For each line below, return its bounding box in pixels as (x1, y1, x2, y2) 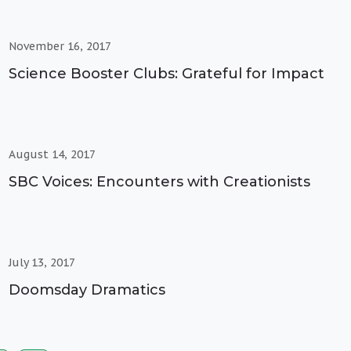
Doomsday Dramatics (8, 280, 165, 299)
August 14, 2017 (8, 147, 96, 161)
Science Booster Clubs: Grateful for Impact (8, 64, 324, 82)
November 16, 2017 (8, 38, 111, 53)
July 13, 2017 (8, 255, 75, 270)
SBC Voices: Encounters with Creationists (8, 172, 310, 190)
